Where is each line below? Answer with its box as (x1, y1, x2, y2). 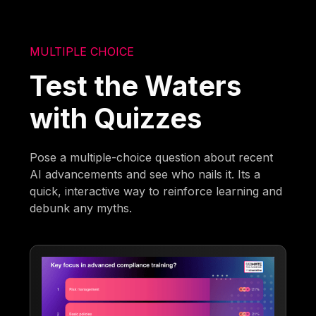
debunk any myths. (30, 201, 133, 216)
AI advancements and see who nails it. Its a (30, 167, 261, 182)
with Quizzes (30, 102, 202, 135)
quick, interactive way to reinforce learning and (30, 184, 283, 199)
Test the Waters (30, 69, 242, 103)
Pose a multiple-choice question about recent (30, 150, 274, 165)
